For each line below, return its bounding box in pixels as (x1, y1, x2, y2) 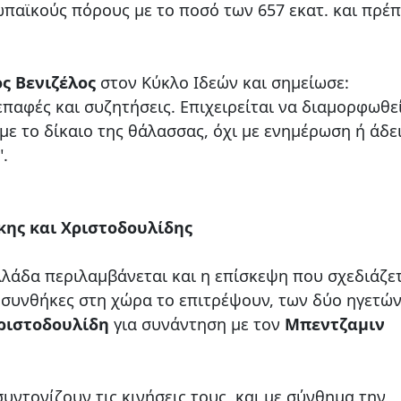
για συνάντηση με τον (109, 312, 285, 335)
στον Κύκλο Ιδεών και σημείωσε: (96, 71, 349, 93)
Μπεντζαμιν (285, 312, 385, 335)
